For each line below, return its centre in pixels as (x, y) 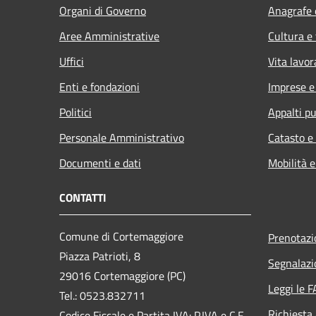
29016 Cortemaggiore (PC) (122, 275)
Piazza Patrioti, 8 (100, 256)
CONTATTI (83, 197)
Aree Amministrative (109, 36)
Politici (75, 112)
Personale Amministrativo (122, 137)
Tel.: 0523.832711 (102, 295)
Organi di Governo (103, 10)
